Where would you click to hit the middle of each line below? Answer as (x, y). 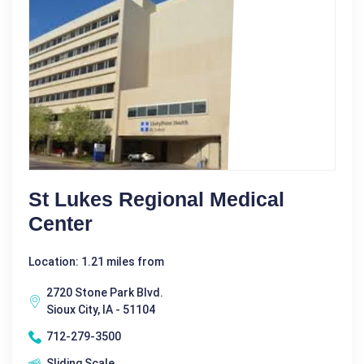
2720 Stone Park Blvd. (105, 293)
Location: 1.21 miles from (96, 262)
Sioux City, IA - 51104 (101, 310)
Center (61, 224)
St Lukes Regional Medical (156, 199)
